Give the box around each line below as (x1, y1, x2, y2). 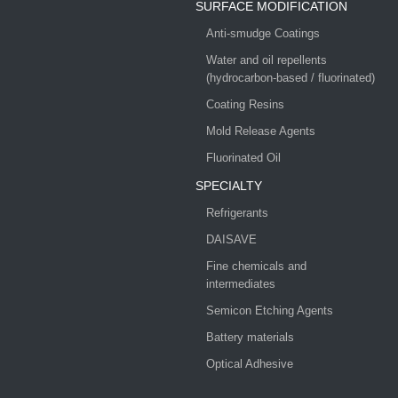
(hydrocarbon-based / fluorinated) (206, 71, 375, 84)
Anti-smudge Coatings (206, 27, 320, 40)
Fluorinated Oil (206, 151, 281, 164)
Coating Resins (206, 98, 284, 111)
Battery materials (206, 330, 294, 344)
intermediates (206, 277, 275, 291)
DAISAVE (206, 233, 257, 246)
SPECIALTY (195, 179, 262, 193)
